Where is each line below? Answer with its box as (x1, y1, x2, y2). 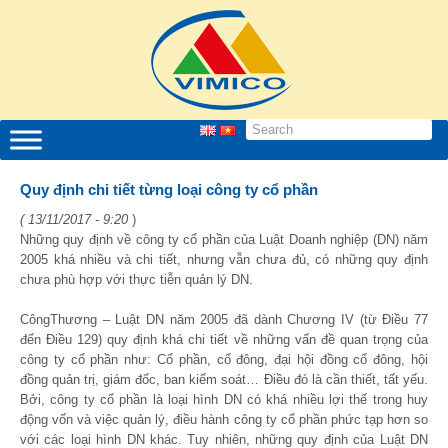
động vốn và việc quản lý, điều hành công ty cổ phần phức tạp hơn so (20, 412, 428, 427)
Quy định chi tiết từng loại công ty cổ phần (20, 181, 318, 198)
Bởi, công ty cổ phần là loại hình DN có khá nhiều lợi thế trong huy (20, 392, 428, 407)
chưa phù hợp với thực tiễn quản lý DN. (20, 272, 253, 287)
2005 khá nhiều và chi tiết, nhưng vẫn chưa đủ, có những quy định (20, 252, 428, 267)
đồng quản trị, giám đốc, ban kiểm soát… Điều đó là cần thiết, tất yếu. (20, 372, 428, 387)
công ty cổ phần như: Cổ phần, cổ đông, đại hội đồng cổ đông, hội (20, 352, 428, 367)
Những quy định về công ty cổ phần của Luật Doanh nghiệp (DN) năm (20, 232, 428, 247)
